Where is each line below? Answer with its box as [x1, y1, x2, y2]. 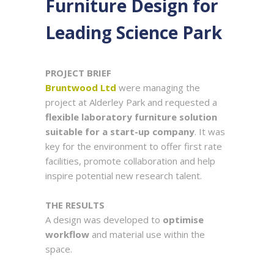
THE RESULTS [45, 199, 105, 211]
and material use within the [89, 228, 205, 240]
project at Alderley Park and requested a [45, 96, 217, 108]
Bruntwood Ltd [45, 81, 116, 94]
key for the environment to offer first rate [45, 140, 222, 152]
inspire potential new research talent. [45, 169, 202, 182]
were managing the [119, 81, 200, 94]
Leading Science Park [45, 21, 222, 44]
